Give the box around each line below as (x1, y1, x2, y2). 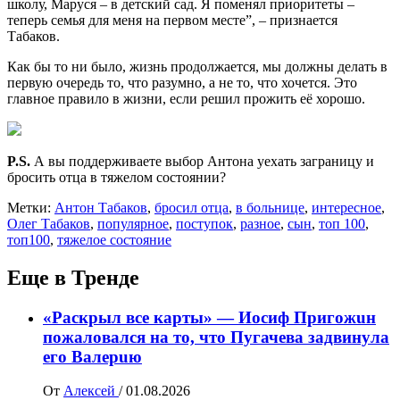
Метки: (7, 199, 54, 215)
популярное (97, 215, 169, 231)
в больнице (236, 199, 304, 215)
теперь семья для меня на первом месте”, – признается (7, 12, 337, 28)
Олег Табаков (7, 215, 90, 231)
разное (240, 215, 280, 231)
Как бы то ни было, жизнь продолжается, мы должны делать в (7, 58, 387, 74)
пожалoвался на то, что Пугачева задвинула (43, 327, 389, 346)
